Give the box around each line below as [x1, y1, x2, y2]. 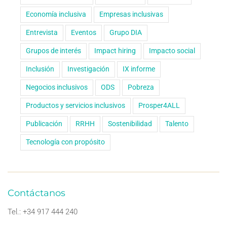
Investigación [67, 64, 109, 73]
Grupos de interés [26, 46, 81, 55]
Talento [165, 119, 188, 128]
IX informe [123, 64, 155, 73]
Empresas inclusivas [99, 10, 163, 19]
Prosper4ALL [138, 101, 180, 110]
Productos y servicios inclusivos [26, 101, 125, 110]
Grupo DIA [109, 28, 142, 37]
